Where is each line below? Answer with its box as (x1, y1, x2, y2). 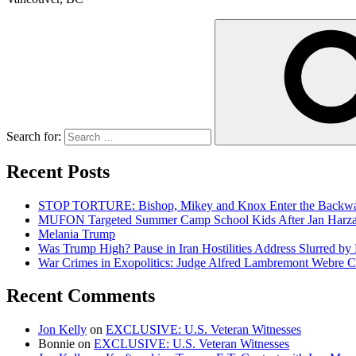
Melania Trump (38, 226, 115, 241)
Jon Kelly (38, 323, 87, 337)
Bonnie (38, 337, 75, 351)
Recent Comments (6, 285, 155, 307)
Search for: (6, 129, 61, 143)
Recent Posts (6, 161, 110, 182)
